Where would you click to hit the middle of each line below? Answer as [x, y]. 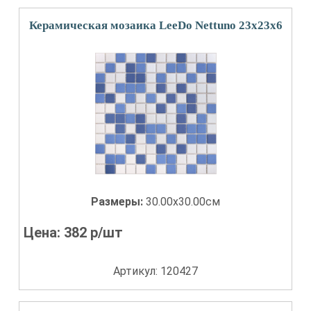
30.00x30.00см [183, 202]
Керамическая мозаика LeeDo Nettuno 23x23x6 [155, 25]
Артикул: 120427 [155, 271]
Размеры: [118, 202]
